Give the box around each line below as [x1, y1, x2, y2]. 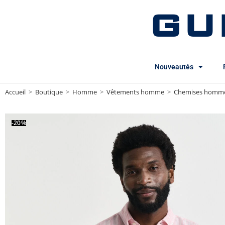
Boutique [35, 87, 63, 96]
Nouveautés [155, 63, 193, 71]
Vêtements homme [106, 87, 164, 96]
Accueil [5, 87, 26, 96]
